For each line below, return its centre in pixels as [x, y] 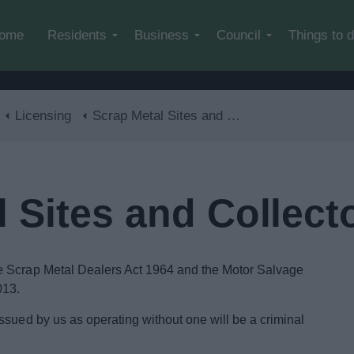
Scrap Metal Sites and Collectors [160, 116]
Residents [77, 35]
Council [239, 35]
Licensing [43, 116]
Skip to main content [233, 16]
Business [162, 35]
